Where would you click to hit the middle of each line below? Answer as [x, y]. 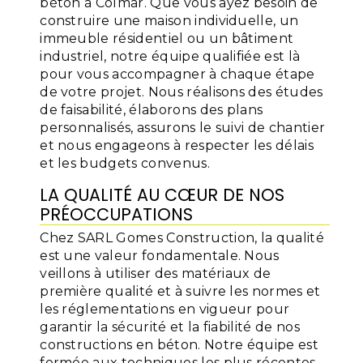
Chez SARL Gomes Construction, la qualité [182, 238]
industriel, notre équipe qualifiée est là [170, 56]
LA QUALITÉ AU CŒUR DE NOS [162, 195]
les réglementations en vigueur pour [165, 309]
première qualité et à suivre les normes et [180, 291]
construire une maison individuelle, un [169, 21]
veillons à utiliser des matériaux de [156, 273]
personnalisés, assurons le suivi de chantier [183, 128]
